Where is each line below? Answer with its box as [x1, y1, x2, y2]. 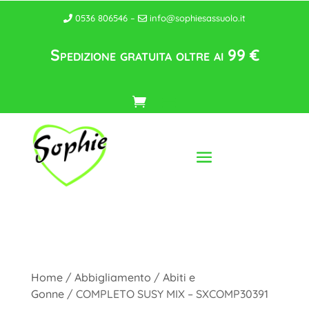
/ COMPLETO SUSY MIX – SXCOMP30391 [63, 287, 268, 301]
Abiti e [162, 270, 195, 285]
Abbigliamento [74, 270, 151, 285]
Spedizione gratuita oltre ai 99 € [50, 45, 259, 65]
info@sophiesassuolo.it [147, 12, 246, 23]
